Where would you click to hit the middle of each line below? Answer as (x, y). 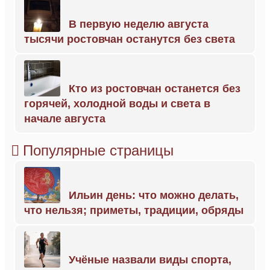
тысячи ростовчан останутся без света (130, 39)
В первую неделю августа (139, 24)
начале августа (65, 119)
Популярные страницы (98, 150)
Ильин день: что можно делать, (154, 195)
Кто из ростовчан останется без (155, 89)
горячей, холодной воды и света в (117, 104)
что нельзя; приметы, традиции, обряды (134, 210)
